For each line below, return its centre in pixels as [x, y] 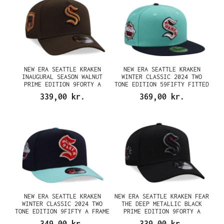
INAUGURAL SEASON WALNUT [62, 77]
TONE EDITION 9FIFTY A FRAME [62, 211]
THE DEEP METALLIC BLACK [162, 203]
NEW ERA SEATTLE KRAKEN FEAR [162, 196]
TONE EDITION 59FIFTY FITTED [162, 84]
